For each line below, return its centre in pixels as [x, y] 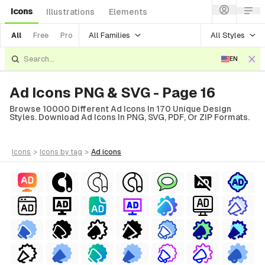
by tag [71, 152]
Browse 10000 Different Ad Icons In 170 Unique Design [120, 109]
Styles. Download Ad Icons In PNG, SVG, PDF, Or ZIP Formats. [130, 117]
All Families [109, 35]
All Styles [228, 35]
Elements [128, 12]
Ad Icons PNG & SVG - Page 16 [112, 93]
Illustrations [70, 12]
